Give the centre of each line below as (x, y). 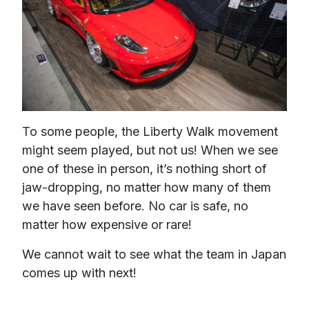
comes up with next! (79, 272)
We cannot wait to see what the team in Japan (154, 254)
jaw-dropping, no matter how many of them (147, 187)
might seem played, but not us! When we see (150, 150)
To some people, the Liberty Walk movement (150, 131)
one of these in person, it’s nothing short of (144, 168)
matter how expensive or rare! (107, 224)
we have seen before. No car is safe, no (135, 206)
